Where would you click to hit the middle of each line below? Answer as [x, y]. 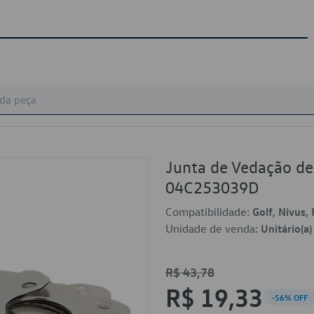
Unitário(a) [286, 228]
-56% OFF [289, 297]
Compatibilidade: [209, 212]
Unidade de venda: [213, 228]
